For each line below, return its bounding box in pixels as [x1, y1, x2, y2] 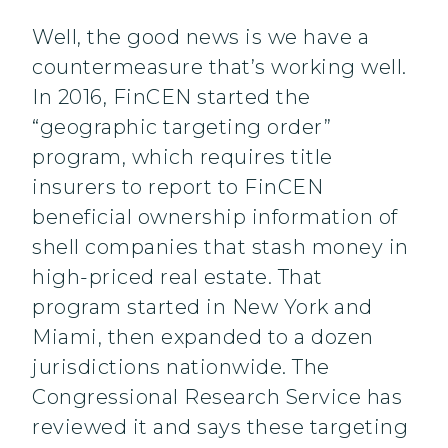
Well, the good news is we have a [32, 25, 369, 50]
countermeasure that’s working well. [32, 55, 407, 80]
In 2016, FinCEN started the [32, 85, 311, 110]
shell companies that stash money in [32, 235, 409, 260]
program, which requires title [32, 145, 333, 170]
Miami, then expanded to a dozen [32, 325, 374, 350]
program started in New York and [32, 295, 373, 320]
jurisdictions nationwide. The [32, 355, 330, 380]
